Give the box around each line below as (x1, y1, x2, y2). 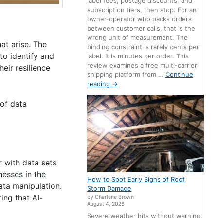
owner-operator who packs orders (87, 15, 192, 23)
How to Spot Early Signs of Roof (87, 175, 185, 183)
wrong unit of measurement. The (87, 34, 188, 42)
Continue (165, 71, 194, 79)
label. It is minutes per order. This (87, 52, 189, 60)
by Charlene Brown (87, 194, 134, 200)
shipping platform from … (87, 71, 166, 79)
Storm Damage (87, 184, 132, 193)
